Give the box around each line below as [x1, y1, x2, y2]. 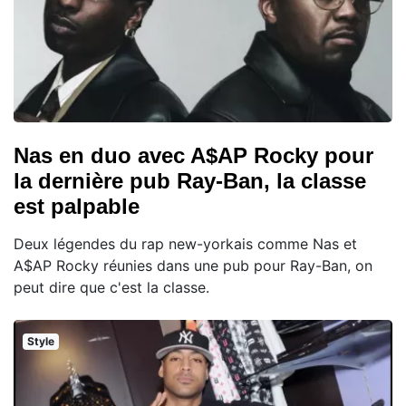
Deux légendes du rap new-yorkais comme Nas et [14, 234, 357, 253]
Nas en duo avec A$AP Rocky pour [14, 142, 373, 168]
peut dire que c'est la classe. [14, 277, 209, 296]
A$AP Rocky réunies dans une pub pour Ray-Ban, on [14, 256, 372, 275]
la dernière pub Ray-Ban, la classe [14, 168, 366, 193]
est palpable [14, 193, 140, 218]
